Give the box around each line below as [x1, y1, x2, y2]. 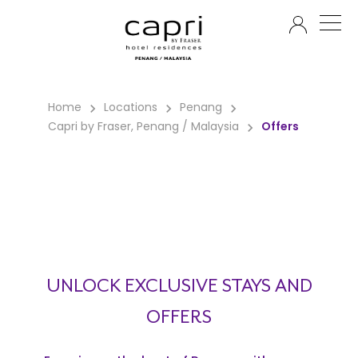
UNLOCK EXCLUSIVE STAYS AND [46, 275, 312, 296]
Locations [104, 102, 157, 114]
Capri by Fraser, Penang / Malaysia [48, 121, 239, 133]
